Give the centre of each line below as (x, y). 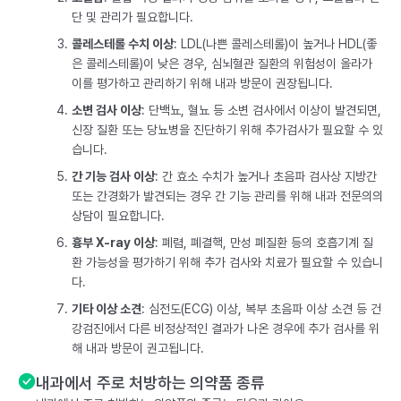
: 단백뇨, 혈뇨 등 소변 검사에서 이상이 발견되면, (261, 110)
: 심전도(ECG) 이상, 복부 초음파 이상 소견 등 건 (261, 309)
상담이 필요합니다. (118, 216)
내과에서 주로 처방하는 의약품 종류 (150, 383)
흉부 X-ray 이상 (113, 243)
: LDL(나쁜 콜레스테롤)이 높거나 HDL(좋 (275, 44)
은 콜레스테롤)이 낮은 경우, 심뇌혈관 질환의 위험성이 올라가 (222, 64)
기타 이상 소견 (107, 309)
